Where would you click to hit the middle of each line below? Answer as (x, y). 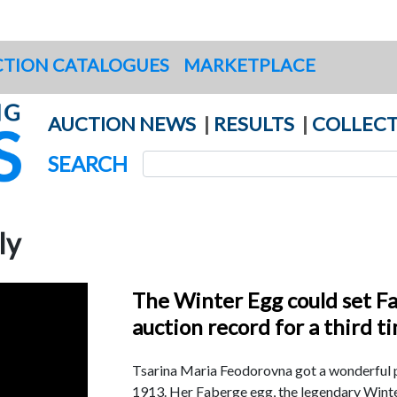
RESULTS (254, 123)
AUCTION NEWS (122, 123)
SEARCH (88, 163)
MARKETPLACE (249, 64)
